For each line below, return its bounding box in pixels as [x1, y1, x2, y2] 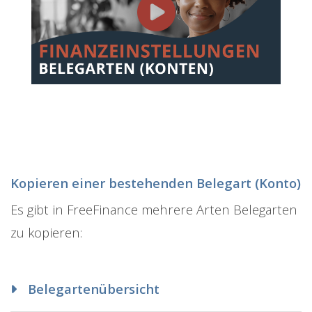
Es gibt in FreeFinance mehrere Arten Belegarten [10, 200, 297, 218]
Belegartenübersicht [24, 279, 159, 297]
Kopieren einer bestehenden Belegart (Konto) [10, 173, 301, 192]
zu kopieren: [10, 223, 82, 241]
